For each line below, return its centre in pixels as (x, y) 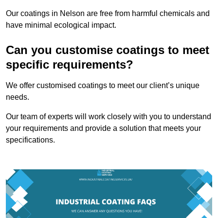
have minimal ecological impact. (61, 25)
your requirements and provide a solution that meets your (103, 128)
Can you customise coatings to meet (108, 50)
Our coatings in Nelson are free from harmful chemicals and (108, 13)
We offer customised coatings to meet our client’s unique (103, 85)
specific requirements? (70, 64)
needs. (18, 97)
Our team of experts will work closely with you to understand (109, 116)
